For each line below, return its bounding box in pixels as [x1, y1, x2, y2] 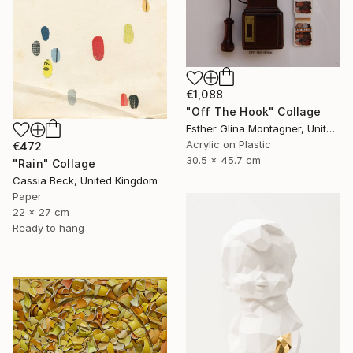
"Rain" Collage [13, 157, 96, 171]
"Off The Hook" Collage [186, 105, 321, 119]
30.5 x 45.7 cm [186, 154, 261, 167]
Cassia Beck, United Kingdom [13, 174, 158, 188]
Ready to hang [13, 221, 84, 235]
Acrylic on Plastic [186, 138, 271, 151]
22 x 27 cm [13, 206, 69, 219]
